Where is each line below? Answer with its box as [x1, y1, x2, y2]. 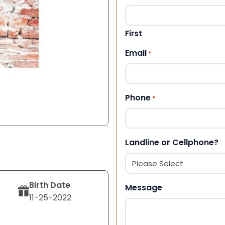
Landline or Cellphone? [125, 136, 218, 148]
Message [125, 181, 162, 193]
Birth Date [29, 179, 71, 191]
